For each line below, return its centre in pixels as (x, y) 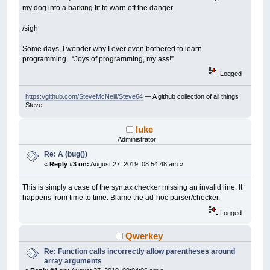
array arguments (73, 261)
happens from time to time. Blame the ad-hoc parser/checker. (121, 198)
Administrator (137, 139)
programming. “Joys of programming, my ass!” (98, 59)
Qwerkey (144, 236)
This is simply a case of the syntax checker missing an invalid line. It (133, 188)
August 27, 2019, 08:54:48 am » (137, 164)
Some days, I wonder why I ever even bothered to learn (112, 49)
